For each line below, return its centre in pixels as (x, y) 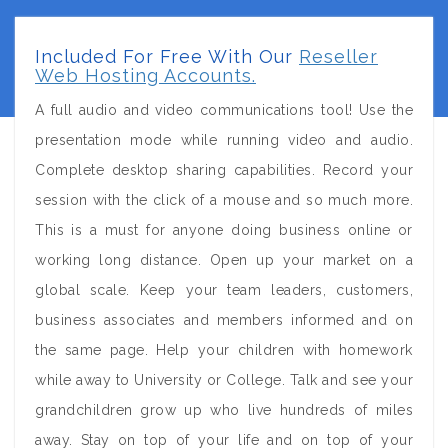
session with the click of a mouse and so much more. (224, 200)
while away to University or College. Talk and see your (224, 380)
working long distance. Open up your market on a (224, 260)
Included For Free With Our (167, 56)
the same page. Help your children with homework (224, 350)
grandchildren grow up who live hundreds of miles (224, 410)
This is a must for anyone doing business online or (224, 230)
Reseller (338, 56)
